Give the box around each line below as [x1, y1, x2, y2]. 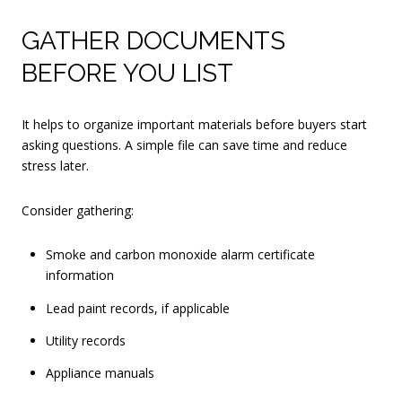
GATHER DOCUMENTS [22, 26, 285, 57]
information [45, 267, 114, 284]
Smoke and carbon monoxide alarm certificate [45, 246, 315, 264]
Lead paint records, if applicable [45, 299, 230, 317]
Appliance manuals [45, 364, 154, 382]
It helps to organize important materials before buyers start [22, 116, 367, 134]
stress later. [22, 157, 89, 175]
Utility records [45, 332, 126, 350]
